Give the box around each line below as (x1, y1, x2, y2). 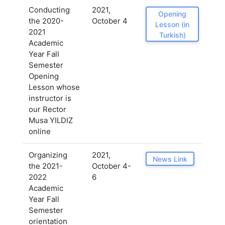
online (29, 127, 51, 136)
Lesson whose (29, 82, 80, 92)
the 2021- (29, 161, 63, 171)
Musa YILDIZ (29, 116, 73, 125)
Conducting (29, 5, 70, 15)
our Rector (29, 104, 66, 114)
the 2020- (29, 16, 64, 26)
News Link (153, 154, 187, 163)
